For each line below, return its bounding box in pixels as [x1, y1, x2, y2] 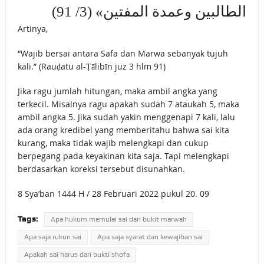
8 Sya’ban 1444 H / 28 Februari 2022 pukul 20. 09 [17, 188, 209, 200]
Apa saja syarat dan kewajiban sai [97, 233, 203, 242]
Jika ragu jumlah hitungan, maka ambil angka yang [17, 85, 217, 97]
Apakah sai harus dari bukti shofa [24, 250, 130, 259]
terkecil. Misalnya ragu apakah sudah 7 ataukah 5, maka [17, 98, 239, 110]
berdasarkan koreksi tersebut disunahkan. [17, 163, 185, 175]
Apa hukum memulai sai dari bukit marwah [50, 215, 187, 224]
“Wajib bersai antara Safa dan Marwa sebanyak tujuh [17, 48, 228, 60]
